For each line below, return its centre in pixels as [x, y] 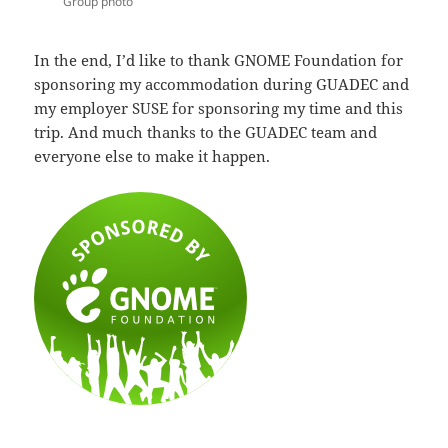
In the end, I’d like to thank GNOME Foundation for [219, 59]
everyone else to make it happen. [152, 155]
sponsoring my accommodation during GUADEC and [222, 83]
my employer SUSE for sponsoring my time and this [219, 107]
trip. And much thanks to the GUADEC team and [206, 131]
